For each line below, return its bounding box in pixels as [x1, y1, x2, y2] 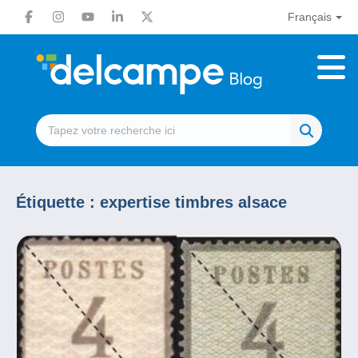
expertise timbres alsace [100, 193, 287, 211]
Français [287, 10, 332, 23]
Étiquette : [16, 193, 100, 211]
